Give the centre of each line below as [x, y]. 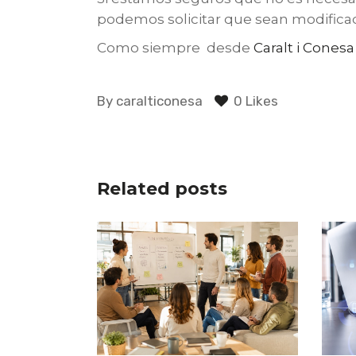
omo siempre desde [180, 48]
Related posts [162, 189]
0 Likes [256, 101]
